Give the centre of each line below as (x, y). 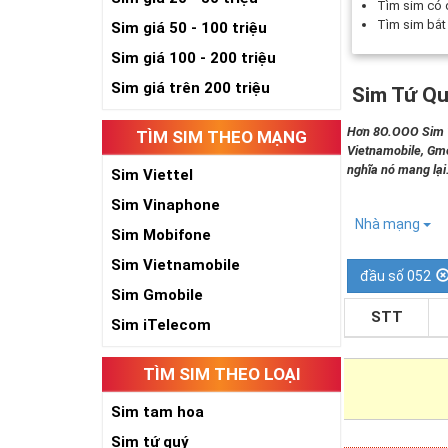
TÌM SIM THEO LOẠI (221, 374)
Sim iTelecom (161, 325)
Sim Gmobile (157, 295)
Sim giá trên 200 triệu (190, 88)
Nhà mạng (389, 224)
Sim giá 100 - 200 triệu (193, 58)
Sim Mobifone (161, 235)
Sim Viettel (152, 175)
